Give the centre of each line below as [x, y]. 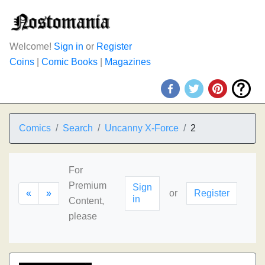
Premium [88, 185]
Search [78, 128]
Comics [35, 128]
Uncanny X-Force [142, 128]
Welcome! [32, 46]
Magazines [128, 62]
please [83, 216]
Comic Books [70, 62]
